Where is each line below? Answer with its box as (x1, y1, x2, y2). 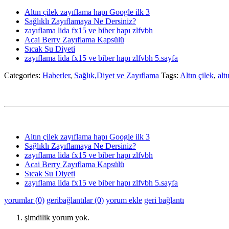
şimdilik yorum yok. (25, 213, 89, 222)
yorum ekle (106, 196, 142, 204)
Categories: (4, 71, 42, 80)
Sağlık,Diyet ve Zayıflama (74, 71, 159, 80)
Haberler (42, 71, 70, 80)
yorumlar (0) (4, 196, 44, 204)
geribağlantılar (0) (47, 196, 104, 204)
